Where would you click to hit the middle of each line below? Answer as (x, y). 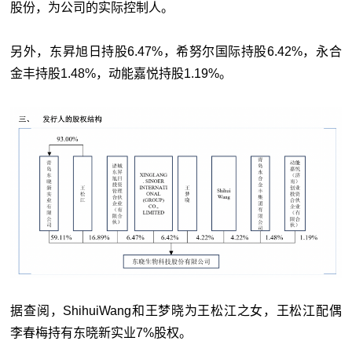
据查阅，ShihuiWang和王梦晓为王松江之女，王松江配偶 (176, 311)
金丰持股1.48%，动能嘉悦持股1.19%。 (121, 73)
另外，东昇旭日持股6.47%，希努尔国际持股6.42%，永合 (176, 51)
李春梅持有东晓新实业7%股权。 (101, 333)
